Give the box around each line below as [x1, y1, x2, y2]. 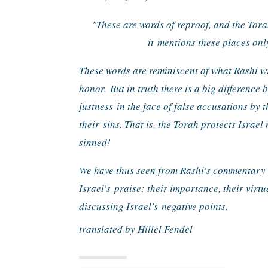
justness [79, 99, 117, 114]
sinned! [79, 135, 111, 150]
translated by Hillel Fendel [79, 222, 193, 236]
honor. [79, 81, 110, 96]
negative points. [162, 199, 228, 214]
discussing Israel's [79, 199, 162, 214]
